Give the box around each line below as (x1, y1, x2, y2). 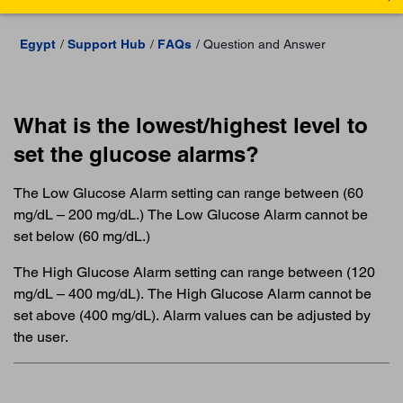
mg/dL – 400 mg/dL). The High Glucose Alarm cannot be (13, 284, 372, 302)
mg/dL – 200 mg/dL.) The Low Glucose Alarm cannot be (13, 205, 368, 223)
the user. (13, 327, 68, 345)
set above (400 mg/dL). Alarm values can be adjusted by (13, 306, 371, 324)
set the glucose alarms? (13, 140, 259, 166)
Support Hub (67, 36, 146, 51)
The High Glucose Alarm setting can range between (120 (13, 263, 375, 281)
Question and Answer (202, 36, 326, 51)
